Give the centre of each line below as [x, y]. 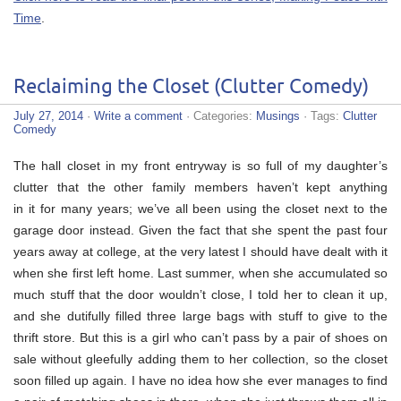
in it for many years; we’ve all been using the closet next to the [200, 208]
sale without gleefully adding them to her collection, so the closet [200, 358]
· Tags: [321, 115]
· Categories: [219, 115]
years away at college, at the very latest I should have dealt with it [200, 251]
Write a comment [138, 115]
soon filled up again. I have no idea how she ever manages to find [200, 380]
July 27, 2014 [48, 115]
